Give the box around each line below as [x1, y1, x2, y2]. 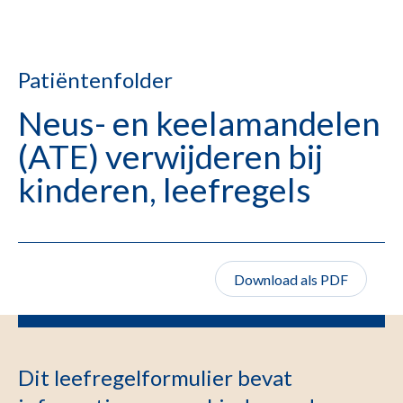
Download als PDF [234, 271, 348, 288]
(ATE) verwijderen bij [18, 136, 323, 176]
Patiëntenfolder [18, 67, 173, 93]
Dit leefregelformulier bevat [18, 364, 292, 390]
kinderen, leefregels [18, 169, 311, 210]
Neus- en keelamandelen [18, 103, 381, 143]
